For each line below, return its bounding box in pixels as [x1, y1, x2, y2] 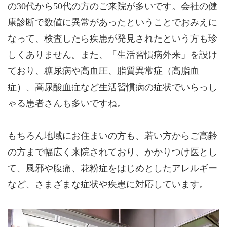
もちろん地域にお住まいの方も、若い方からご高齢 [8, 131, 217, 141]
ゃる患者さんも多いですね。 [8, 98, 126, 108]
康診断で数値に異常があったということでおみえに [8, 17, 217, 27]
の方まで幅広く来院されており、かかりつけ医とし [8, 147, 217, 157]
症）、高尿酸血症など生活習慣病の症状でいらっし [8, 82, 217, 92]
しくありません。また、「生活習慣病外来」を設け [8, 50, 217, 60]
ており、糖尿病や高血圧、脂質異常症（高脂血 [8, 66, 199, 76]
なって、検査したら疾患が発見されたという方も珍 [8, 33, 217, 44]
